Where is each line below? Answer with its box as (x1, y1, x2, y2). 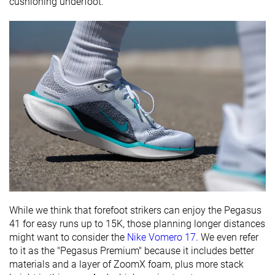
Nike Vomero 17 (127, 231, 196, 244)
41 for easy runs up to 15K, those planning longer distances (9, 218, 265, 230)
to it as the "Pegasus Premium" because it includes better (9, 245, 254, 257)
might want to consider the (9, 231, 127, 244)
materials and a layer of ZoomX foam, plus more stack (9, 258, 244, 271)
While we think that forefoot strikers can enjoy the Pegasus (9, 204, 261, 217)
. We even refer (196, 231, 258, 244)
